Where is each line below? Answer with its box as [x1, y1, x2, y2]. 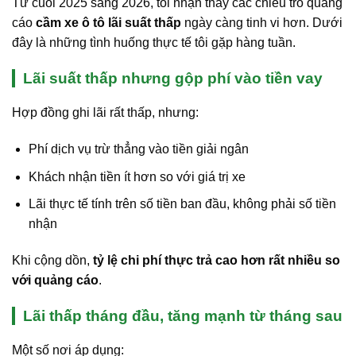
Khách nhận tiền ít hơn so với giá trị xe [28, 169, 246, 184]
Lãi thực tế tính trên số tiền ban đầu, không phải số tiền [28, 197, 336, 211]
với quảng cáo [12, 273, 99, 288]
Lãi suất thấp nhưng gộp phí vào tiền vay [23, 70, 323, 87]
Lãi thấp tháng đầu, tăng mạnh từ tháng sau [23, 308, 342, 324]
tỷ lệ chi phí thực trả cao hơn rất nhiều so [93, 253, 340, 268]
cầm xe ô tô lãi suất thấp [36, 16, 181, 30]
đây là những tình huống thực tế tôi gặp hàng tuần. [12, 36, 296, 50]
